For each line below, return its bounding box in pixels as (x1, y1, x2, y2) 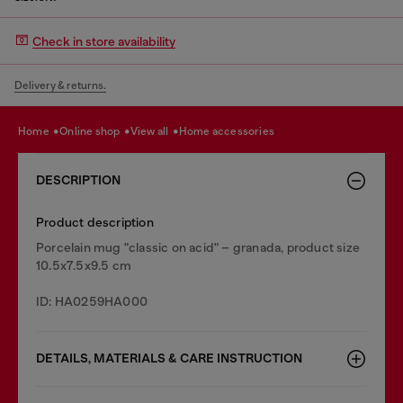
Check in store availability (32, 33, 175, 49)
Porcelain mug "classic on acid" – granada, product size (36, 240, 361, 255)
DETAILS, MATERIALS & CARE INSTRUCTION (36, 351, 302, 366)
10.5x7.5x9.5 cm (36, 258, 131, 273)
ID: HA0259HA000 (36, 294, 148, 309)
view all (138, 124, 171, 138)
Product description (36, 215, 154, 229)
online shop (67, 124, 122, 138)
